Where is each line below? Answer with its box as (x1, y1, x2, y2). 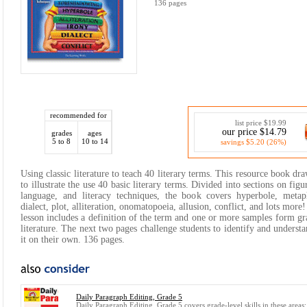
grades (51, 129, 72, 137)
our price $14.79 (222, 127, 286, 137)
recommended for (49, 111, 107, 119)
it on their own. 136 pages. (21, 234, 125, 245)
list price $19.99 (235, 119, 286, 127)
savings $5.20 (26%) (221, 138, 286, 146)
